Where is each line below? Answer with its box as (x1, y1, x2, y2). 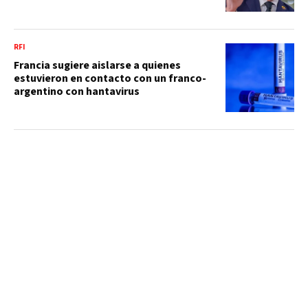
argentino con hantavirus (14, 83, 140, 99)
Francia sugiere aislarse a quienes (14, 57, 181, 73)
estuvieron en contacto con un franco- (14, 70, 206, 86)
